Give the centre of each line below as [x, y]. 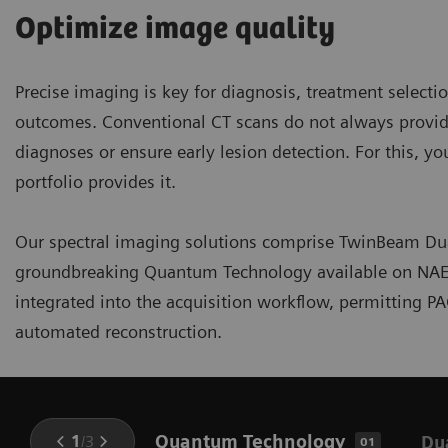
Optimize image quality [175, 30]
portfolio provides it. [95, 182]
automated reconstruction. [118, 332]
